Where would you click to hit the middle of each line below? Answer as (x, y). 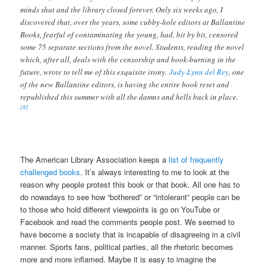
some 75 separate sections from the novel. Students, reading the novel (132, 47)
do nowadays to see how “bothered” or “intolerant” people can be (130, 197)
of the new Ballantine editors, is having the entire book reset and (125, 84)
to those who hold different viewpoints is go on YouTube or (120, 209)
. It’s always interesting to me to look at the (155, 172)
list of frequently (197, 159)
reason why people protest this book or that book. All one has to (130, 184)
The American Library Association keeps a (95, 159)
